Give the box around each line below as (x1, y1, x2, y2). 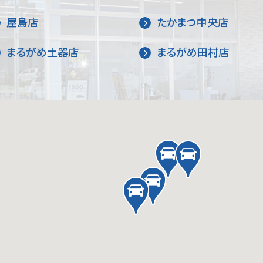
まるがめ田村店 (157, 44, 230, 60)
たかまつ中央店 (157, 14, 229, 30)
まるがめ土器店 (6, 44, 79, 60)
